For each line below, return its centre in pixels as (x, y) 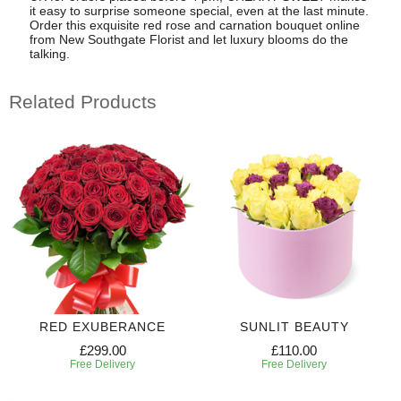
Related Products (83, 102)
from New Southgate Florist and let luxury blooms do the (188, 39)
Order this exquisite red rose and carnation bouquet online (194, 25)
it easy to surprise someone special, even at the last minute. (199, 10)
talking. (49, 53)
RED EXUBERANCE (102, 326)
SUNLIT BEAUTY (294, 326)
